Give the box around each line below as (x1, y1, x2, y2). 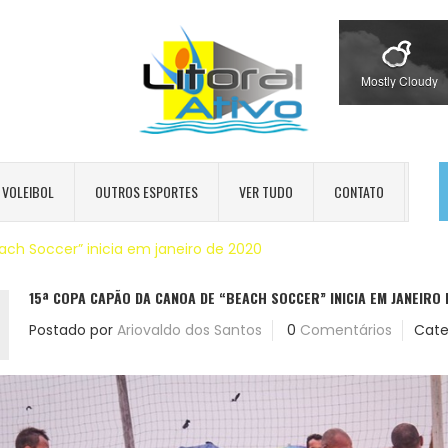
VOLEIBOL (2, 180, 54, 202)
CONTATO (334, 180, 384, 202)
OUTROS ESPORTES (95, 180, 198, 202)
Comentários (300, 319, 392, 340)
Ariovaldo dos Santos (117, 319, 262, 340)
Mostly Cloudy (360, 72, 438, 89)
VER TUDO (239, 180, 293, 202)
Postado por (29, 319, 113, 340)
